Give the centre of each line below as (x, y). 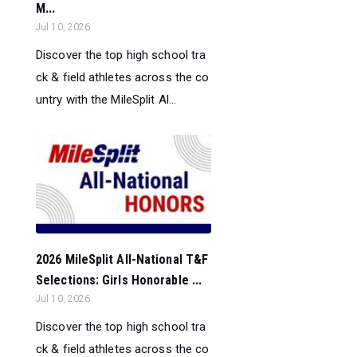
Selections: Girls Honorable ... (119, 280)
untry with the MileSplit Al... (106, 99)
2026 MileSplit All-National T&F (122, 260)
